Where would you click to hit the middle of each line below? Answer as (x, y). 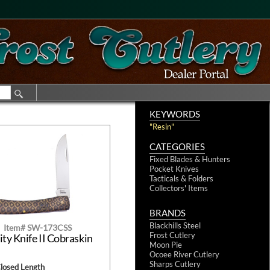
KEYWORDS (175, 114)
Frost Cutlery (172, 235)
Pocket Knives (174, 169)
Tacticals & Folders (181, 178)
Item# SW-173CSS (38, 228)
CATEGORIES (177, 146)
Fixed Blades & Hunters (190, 159)
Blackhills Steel (175, 225)
